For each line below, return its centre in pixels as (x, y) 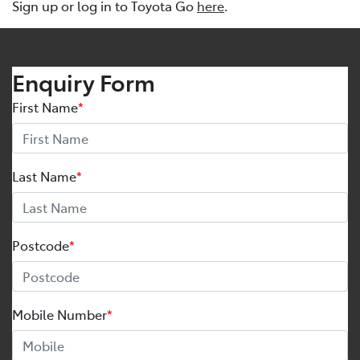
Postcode (41, 245)
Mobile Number (59, 315)
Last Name (44, 176)
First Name (45, 107)
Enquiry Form (84, 82)
